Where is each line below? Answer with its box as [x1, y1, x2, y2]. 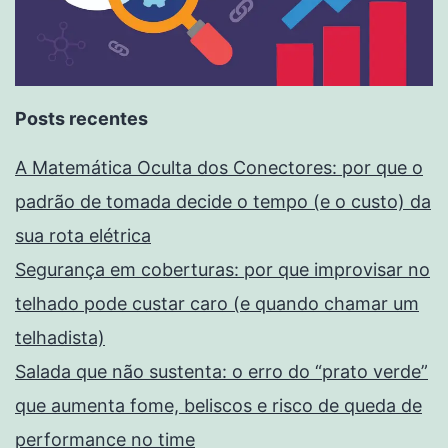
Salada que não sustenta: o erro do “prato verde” [15, 361, 428, 383]
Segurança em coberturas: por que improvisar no [15, 259, 430, 281]
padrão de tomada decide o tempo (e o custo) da [15, 191, 431, 213]
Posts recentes [15, 108, 148, 130]
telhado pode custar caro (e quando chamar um [15, 293, 419, 315]
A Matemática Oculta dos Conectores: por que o [15, 157, 423, 179]
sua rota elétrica [15, 225, 151, 247]
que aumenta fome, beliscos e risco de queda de [15, 395, 422, 417]
